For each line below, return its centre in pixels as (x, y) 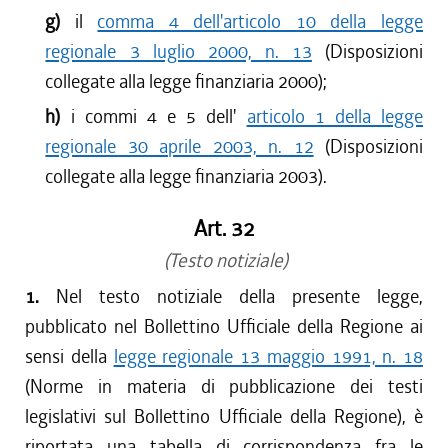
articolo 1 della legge (335, 116)
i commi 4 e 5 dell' (158, 116)
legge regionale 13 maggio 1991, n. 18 (268, 356)
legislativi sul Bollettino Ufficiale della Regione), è (224, 416)
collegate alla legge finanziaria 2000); (186, 81)
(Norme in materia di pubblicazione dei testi (224, 386)
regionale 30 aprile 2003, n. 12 (179, 146)
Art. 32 (224, 229)
